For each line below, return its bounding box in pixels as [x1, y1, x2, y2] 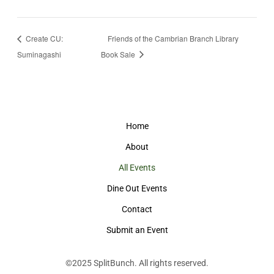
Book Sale [101, 48, 138, 59]
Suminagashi [17, 48, 61, 59]
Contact [122, 204, 152, 214]
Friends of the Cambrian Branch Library [108, 32, 239, 43]
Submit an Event [106, 224, 168, 235]
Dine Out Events [107, 183, 167, 193]
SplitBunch [94, 257, 135, 268]
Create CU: [23, 32, 63, 43]
